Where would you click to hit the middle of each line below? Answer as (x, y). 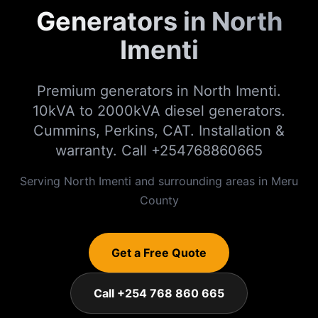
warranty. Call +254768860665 (159, 150)
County (159, 200)
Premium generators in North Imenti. (159, 91)
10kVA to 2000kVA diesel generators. (159, 111)
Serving (42, 181)
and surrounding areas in (201, 181)
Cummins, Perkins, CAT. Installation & (159, 131)
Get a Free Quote (159, 253)
